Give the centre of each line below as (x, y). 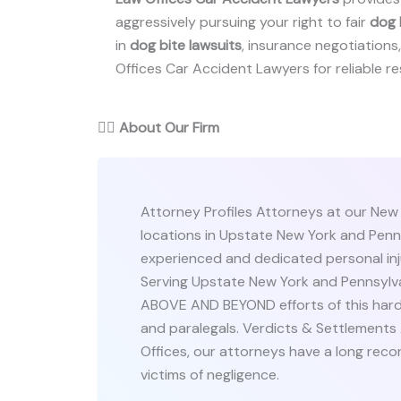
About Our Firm (169, 128)
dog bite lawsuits (186, 45)
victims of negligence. (210, 375)
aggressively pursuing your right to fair (243, 22)
